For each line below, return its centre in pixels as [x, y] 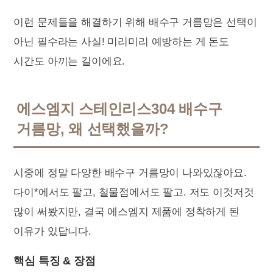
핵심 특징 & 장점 [55, 261]
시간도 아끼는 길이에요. [69, 61]
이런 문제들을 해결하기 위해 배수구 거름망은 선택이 [135, 22]
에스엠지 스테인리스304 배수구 [119, 109]
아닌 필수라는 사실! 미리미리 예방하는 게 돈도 [121, 42]
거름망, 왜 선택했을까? [93, 129]
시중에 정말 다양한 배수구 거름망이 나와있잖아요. [130, 173]
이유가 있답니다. [52, 231]
